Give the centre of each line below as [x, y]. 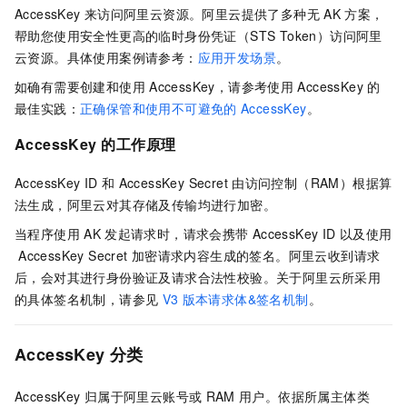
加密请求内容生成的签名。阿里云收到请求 [256, 255]
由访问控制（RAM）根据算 [312, 182]
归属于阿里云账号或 [143, 396]
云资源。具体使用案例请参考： [106, 57]
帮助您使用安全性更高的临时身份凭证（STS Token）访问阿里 [199, 35]
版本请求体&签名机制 [245, 298]
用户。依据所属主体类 [304, 396]
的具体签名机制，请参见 [87, 298]
